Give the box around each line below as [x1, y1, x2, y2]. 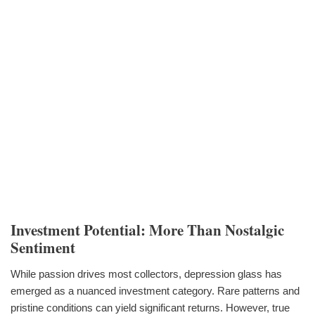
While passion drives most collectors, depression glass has [11, 267, 282, 280]
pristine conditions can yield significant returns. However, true [11, 301, 290, 314]
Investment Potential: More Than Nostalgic [11, 219, 284, 240]
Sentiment [11, 236, 75, 258]
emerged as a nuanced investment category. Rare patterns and [11, 284, 300, 297]
